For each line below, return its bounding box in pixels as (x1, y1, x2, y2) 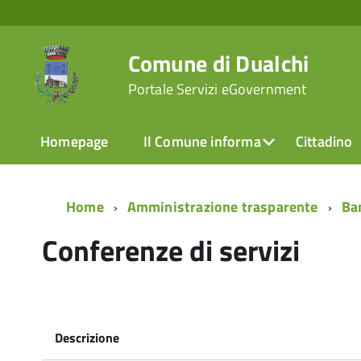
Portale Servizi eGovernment (127, 77, 307, 100)
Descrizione (55, 328, 119, 347)
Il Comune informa (143, 131, 261, 152)
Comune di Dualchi (127, 45, 309, 81)
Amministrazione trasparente (127, 196, 318, 218)
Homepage (40, 131, 109, 152)
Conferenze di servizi (42, 228, 300, 272)
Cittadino (295, 131, 353, 152)
